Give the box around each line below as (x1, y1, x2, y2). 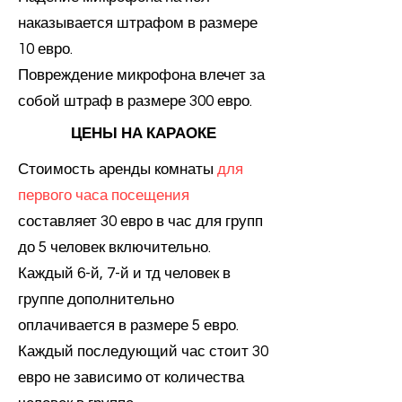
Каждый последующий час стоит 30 (18, 344, 268, 360)
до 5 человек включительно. (18, 240, 211, 256)
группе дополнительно (18, 292, 174, 308)
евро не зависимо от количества (18, 370, 244, 386)
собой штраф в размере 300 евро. (18, 93, 252, 109)
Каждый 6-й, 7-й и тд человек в (18, 266, 231, 282)
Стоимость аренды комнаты (18, 162, 217, 178)
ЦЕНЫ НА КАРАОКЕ (71, 124, 216, 143)
